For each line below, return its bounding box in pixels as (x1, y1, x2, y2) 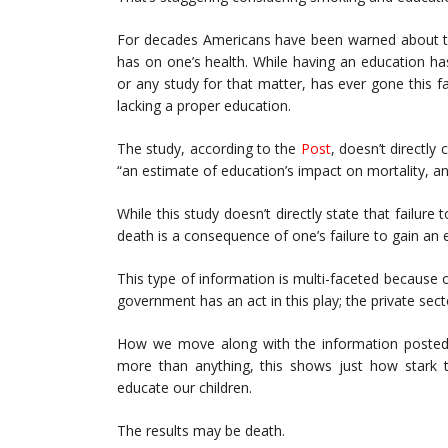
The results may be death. (117, 421, 285, 440)
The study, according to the (117, 139, 301, 158)
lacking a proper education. (117, 96, 291, 115)
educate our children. (117, 378, 252, 397)
